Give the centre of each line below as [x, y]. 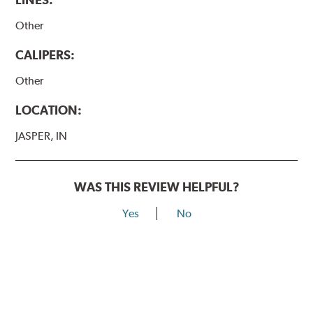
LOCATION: [49, 110]
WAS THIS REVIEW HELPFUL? [156, 187]
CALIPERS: [45, 54]
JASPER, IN [42, 136]
